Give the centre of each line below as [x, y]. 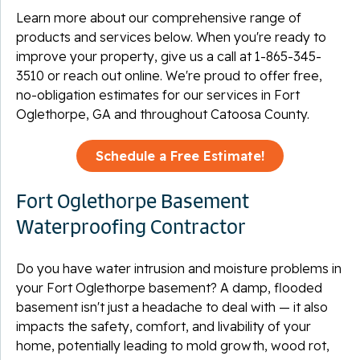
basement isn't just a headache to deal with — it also [172, 307]
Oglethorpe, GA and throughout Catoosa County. [163, 114]
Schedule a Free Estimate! [180, 155]
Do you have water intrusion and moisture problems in [179, 268]
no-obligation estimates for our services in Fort [158, 94]
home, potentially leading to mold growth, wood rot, [173, 345]
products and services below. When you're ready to [171, 37]
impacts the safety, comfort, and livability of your [164, 326]
